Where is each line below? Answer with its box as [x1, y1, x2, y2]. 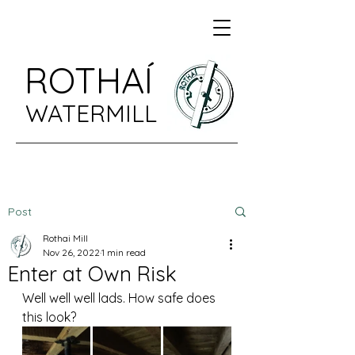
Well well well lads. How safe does [22, 290, 219, 306]
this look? [22, 309, 76, 325]
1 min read [101, 246, 146, 258]
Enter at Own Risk [8, 261, 177, 287]
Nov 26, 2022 [43, 246, 100, 258]
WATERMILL [25, 98, 157, 128]
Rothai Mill [43, 232, 88, 244]
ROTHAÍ [25, 58, 153, 102]
